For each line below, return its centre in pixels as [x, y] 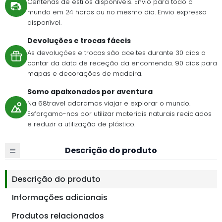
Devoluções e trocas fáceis [79, 41]
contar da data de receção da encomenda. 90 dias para [122, 63]
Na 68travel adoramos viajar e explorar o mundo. [109, 104]
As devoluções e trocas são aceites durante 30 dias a [116, 53]
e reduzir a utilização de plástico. [81, 124]
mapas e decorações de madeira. [85, 73]
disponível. [44, 23]
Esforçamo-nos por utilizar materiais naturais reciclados [119, 114]
